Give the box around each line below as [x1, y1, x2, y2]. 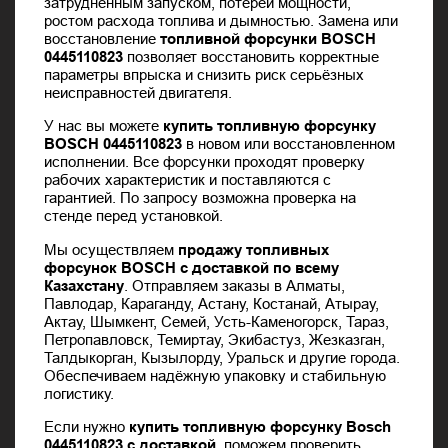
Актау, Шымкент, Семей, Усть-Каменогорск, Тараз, [44, 312, 390, 330]
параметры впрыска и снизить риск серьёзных [44, 65, 365, 83]
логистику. [44, 384, 115, 402]
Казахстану [44, 276, 125, 294]
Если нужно [44, 418, 130, 436]
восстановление [44, 29, 161, 47]
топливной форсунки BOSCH [160, 29, 377, 47]
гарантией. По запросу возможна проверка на [44, 189, 357, 207]
